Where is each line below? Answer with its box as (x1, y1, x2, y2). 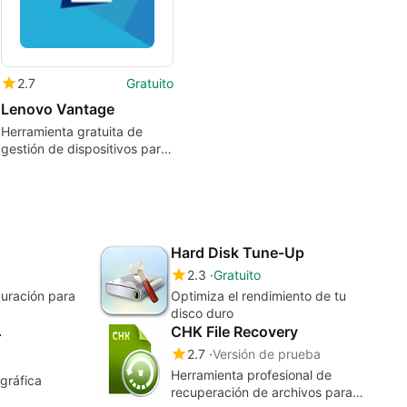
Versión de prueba (213, 345, 321, 362)
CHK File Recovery (171, 322, 298, 341)
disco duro (171, 304, 233, 321)
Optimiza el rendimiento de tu (171, 287, 346, 303)
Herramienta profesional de (171, 366, 332, 382)
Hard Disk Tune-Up (171, 243, 304, 262)
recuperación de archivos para (171, 383, 352, 400)
